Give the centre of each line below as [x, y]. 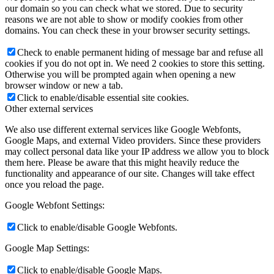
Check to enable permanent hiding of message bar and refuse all [140, 52]
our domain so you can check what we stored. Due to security [124, 8]
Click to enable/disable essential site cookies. [103, 97]
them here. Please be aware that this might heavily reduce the [122, 162]
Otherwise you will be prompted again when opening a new [120, 74]
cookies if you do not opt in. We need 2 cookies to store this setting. [135, 63]
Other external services [49, 108]
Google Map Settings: [47, 248]
